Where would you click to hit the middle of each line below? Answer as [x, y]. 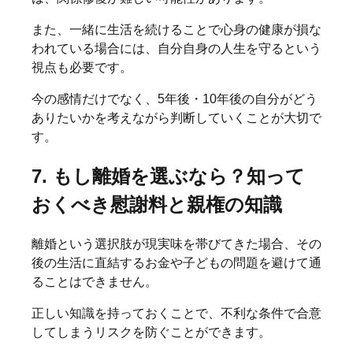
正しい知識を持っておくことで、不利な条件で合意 [176, 313]
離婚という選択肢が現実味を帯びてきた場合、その [176, 243]
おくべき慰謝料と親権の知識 [157, 204]
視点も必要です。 [82, 67]
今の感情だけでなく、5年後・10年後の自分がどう [175, 98]
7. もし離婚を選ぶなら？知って [168, 176]
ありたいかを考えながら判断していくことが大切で [176, 117]
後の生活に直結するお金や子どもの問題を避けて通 [176, 262]
